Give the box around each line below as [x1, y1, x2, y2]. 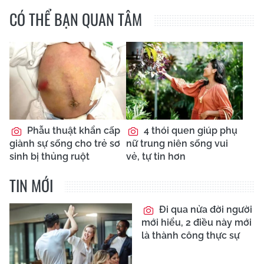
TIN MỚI [9, 173, 53, 197]
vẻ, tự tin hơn [126, 150, 186, 162]
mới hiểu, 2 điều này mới [141, 216, 252, 228]
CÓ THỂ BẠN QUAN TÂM [9, 7, 142, 31]
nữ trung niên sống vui [126, 137, 228, 149]
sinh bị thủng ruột [9, 150, 90, 162]
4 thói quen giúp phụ [141, 124, 237, 136]
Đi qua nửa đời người [157, 203, 252, 215]
